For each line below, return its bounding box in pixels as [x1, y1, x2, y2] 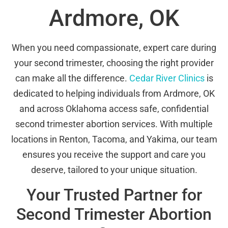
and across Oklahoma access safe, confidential [19, 103, 209, 115]
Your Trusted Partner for [26, 185, 202, 205]
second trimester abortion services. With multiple [15, 119, 213, 130]
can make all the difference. [15, 73, 129, 84]
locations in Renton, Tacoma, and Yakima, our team [11, 134, 217, 145]
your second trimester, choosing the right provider [14, 58, 214, 69]
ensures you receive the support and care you [22, 149, 206, 160]
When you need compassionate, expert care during [12, 42, 216, 53]
